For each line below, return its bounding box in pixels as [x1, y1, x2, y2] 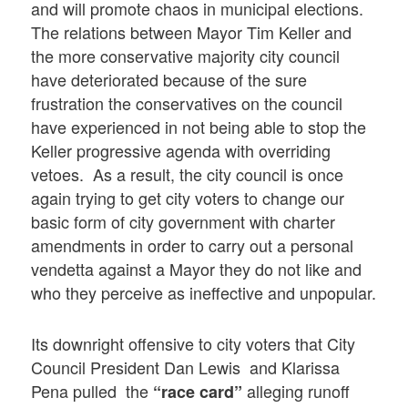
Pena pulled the [31, 378, 154, 403]
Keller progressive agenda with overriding [31, 138, 331, 163]
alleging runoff [242, 378, 351, 403]
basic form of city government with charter [31, 209, 336, 234]
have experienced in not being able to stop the [31, 115, 367, 139]
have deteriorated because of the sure [31, 67, 308, 92]
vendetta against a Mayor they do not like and [31, 257, 362, 281]
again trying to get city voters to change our [31, 186, 345, 210]
